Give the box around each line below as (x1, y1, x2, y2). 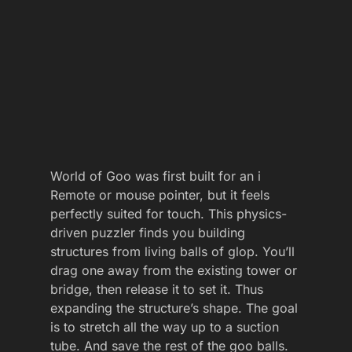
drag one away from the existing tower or (50, 262, 297, 279)
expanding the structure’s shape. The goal (50, 300, 298, 317)
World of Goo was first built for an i (50, 168, 261, 185)
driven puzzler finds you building (50, 225, 245, 241)
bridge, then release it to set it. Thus (50, 281, 263, 298)
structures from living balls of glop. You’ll (50, 244, 295, 260)
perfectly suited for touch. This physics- (50, 206, 287, 222)
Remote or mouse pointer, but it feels (50, 187, 269, 203)
